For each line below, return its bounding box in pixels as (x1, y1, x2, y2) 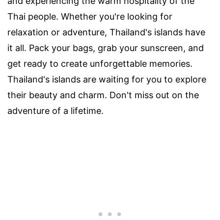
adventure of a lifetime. (7, 105, 104, 116)
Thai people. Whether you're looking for (7, 11, 172, 22)
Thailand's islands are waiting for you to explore (7, 74, 206, 84)
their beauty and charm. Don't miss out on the (7, 89, 199, 100)
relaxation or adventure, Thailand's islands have (7, 27, 205, 37)
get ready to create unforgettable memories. (7, 58, 192, 69)
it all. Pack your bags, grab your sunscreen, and (7, 42, 204, 53)
